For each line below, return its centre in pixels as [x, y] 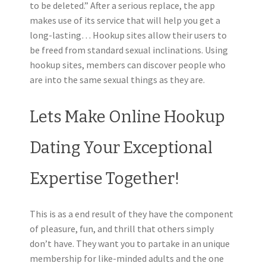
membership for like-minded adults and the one [127, 258]
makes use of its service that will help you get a [125, 20]
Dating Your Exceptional [121, 148]
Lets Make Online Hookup [127, 117]
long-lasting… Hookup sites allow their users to [128, 35]
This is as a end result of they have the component [132, 213]
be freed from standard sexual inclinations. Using [129, 50]
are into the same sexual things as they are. [117, 80]
